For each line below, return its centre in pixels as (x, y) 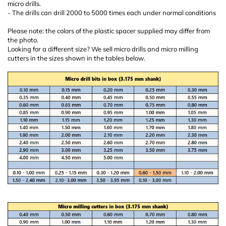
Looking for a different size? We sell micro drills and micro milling (103, 49)
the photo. (23, 40)
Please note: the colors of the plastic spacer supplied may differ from (109, 31)
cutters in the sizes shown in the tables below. (76, 58)
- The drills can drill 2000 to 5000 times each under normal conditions (112, 13)
